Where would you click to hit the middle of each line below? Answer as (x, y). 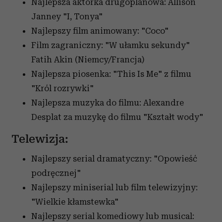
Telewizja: (40, 139)
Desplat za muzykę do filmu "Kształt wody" (117, 117)
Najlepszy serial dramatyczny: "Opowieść (114, 159)
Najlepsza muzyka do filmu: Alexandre (108, 103)
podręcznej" (56, 173)
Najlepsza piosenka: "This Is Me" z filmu (111, 74)
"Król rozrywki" (62, 88)
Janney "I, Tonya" (67, 17)
